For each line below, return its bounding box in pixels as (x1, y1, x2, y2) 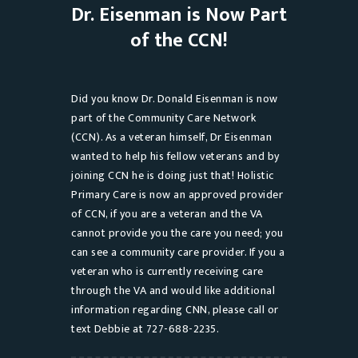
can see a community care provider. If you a (71, 242, 285, 261)
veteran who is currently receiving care (71, 261, 264, 280)
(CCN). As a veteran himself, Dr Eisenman (71, 127, 272, 146)
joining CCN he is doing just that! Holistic (71, 165, 274, 185)
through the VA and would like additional (71, 280, 275, 300)
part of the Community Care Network (71, 108, 256, 127)
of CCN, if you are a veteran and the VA (71, 204, 263, 223)
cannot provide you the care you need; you (71, 223, 284, 242)
